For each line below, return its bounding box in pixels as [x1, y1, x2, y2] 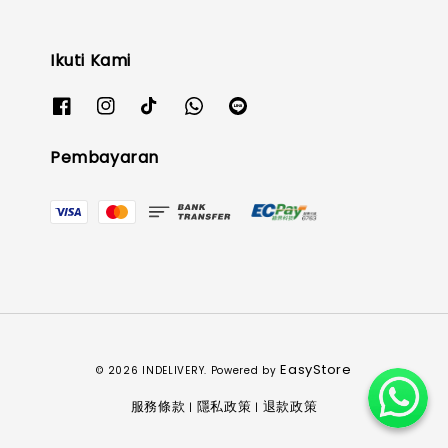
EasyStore [280, 360, 352, 379]
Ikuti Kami [50, 49, 131, 73]
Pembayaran [50, 145, 159, 169]
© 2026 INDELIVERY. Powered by [96, 363, 281, 378]
